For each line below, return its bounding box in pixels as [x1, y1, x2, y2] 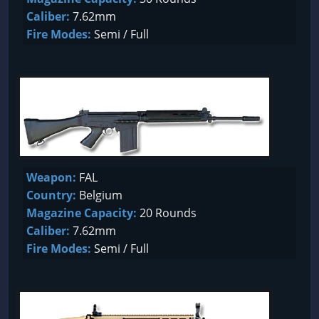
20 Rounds [137, 205, 197, 221]
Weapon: [26, 169, 76, 185]
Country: [26, 187, 76, 203]
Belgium [76, 187, 122, 203]
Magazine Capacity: [26, 205, 137, 221]
